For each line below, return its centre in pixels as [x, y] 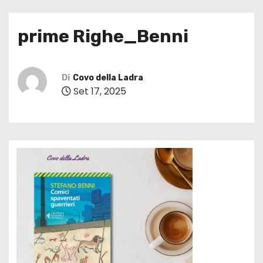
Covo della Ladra [108, 77]
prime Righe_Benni [103, 37]
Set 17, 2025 [99, 91]
